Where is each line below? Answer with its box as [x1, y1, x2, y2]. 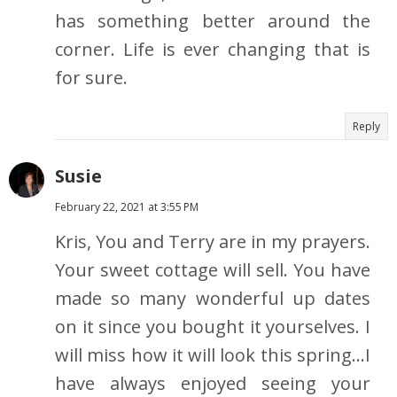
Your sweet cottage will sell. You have [55, 258, 370, 283]
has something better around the [55, 9, 370, 34]
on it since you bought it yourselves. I [55, 315, 370, 339]
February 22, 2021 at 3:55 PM [55, 199, 198, 215]
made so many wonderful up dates [55, 286, 370, 311]
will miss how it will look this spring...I [55, 343, 370, 368]
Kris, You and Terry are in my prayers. [55, 230, 370, 254]
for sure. [55, 66, 128, 90]
